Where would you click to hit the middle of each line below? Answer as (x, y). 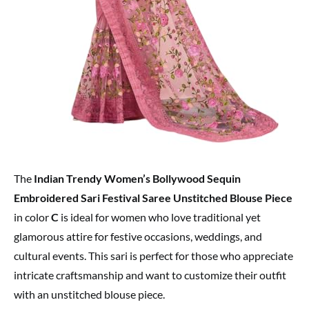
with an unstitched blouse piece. (89, 295)
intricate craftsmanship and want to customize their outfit (150, 275)
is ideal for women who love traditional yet (160, 217)
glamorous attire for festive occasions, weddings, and (138, 237)
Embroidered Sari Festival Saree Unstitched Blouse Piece (153, 198)
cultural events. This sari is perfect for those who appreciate (153, 256)
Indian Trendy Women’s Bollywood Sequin (137, 179)
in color (32, 217)
